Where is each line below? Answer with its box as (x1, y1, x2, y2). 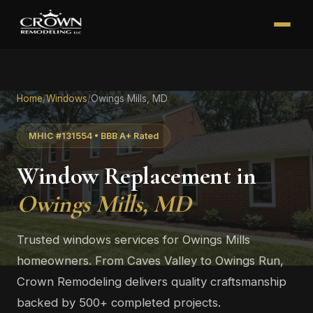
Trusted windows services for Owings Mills (17, 233, 250, 247)
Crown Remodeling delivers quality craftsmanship (17, 275, 286, 289)
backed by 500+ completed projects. (17, 296, 221, 310)
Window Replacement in (17, 161, 256, 191)
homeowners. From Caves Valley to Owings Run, (17, 254, 284, 268)
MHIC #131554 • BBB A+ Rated (29, 131, 159, 141)
